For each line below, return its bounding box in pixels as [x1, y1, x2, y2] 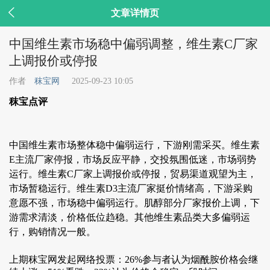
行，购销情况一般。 [9, 227, 96, 237]
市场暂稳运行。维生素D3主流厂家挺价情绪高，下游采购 [9, 183, 253, 193]
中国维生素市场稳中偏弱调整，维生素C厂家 [9, 37, 258, 51]
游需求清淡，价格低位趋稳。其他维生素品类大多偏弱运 [9, 212, 250, 222]
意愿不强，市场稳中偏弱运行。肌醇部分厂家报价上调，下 [9, 198, 260, 208]
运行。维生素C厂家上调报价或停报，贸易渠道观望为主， [9, 169, 257, 179]
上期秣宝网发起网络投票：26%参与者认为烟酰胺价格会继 [9, 254, 258, 265]
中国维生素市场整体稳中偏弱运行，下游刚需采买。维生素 [9, 140, 260, 150]
